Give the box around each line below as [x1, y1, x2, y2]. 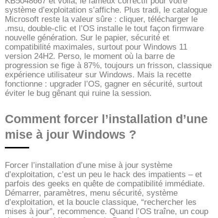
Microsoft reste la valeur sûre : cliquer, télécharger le [5, 14, 198, 24]
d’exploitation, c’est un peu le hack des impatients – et [5, 169, 202, 179]
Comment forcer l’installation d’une [5, 111, 208, 126]
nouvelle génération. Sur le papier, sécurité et [5, 33, 169, 42]
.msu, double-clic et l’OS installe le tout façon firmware [5, 23, 204, 33]
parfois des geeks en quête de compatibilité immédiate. [5, 179, 205, 188]
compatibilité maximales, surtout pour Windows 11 [5, 42, 187, 52]
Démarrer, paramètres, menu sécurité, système [5, 188, 178, 198]
